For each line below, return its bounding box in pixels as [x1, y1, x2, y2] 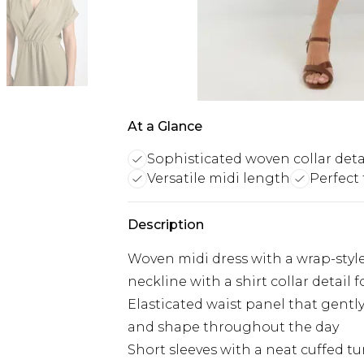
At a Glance [128, 119, 202, 134]
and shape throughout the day [128, 319, 339, 335]
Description [128, 217, 204, 232]
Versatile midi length [147, 171, 290, 186]
